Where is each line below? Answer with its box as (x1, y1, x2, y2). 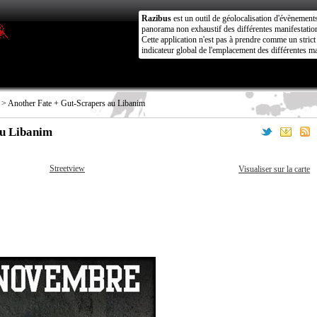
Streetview (50, 163, 85, 173)
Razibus (142, 13, 171, 23)
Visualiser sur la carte (238, 164, 310, 174)
